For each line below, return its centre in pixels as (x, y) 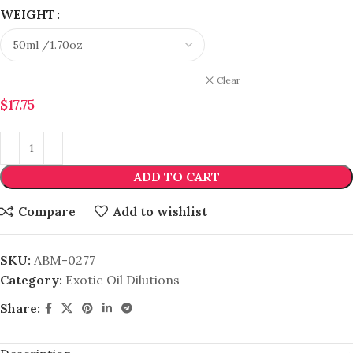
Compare (47, 212)
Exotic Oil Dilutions (123, 279)
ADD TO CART (176, 176)
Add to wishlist (160, 212)
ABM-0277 (65, 260)
